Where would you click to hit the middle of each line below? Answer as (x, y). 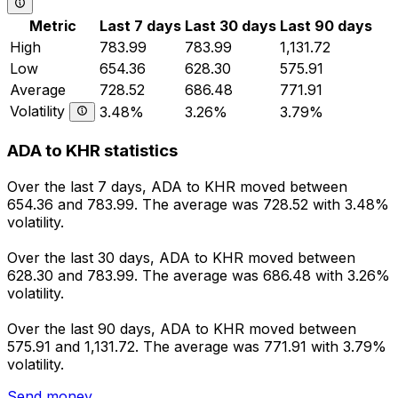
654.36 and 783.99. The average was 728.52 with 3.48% (198, 205)
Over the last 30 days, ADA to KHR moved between (181, 258)
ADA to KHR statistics (92, 151)
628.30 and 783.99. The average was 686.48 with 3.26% (199, 276)
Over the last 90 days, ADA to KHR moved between (182, 329)
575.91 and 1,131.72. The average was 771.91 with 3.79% (197, 347)
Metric (53, 25)
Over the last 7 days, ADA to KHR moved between (177, 187)
